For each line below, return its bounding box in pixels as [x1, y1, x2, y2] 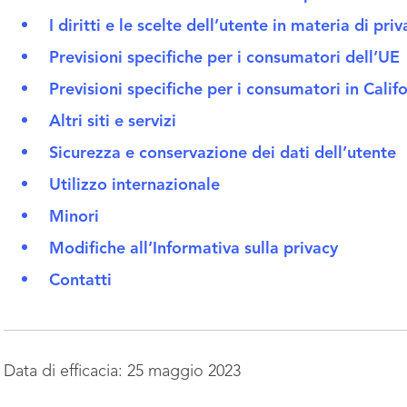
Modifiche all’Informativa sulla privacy [49, 241, 342, 257]
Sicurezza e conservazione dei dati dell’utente [49, 145, 401, 162]
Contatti [49, 273, 116, 289]
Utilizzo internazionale [49, 177, 224, 194]
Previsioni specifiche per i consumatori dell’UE [49, 50, 404, 66]
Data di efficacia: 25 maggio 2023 [4, 363, 241, 380]
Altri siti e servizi [49, 114, 181, 130]
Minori [49, 209, 104, 225]
